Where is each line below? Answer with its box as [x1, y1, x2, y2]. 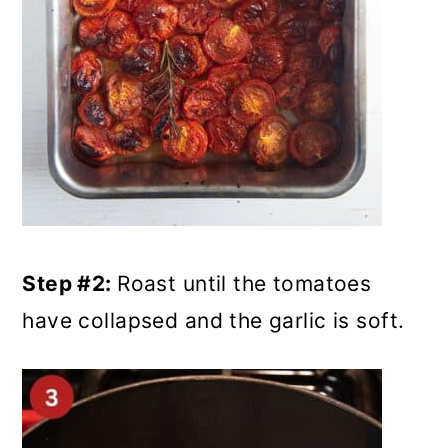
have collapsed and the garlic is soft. [22, 308, 405, 333]
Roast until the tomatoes [117, 271, 372, 296]
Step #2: [22, 271, 118, 296]
